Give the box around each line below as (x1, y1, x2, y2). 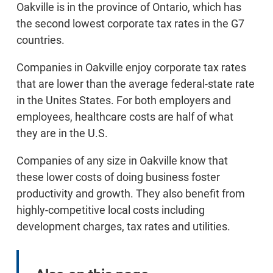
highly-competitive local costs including (16, 204, 205, 217)
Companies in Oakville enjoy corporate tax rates (16, 61, 246, 74)
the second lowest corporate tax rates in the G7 (16, 17, 244, 30)
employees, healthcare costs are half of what (16, 110, 233, 124)
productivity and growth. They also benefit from (16, 187, 245, 200)
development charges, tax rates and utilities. (16, 220, 230, 233)
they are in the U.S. (16, 127, 108, 140)
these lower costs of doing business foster (16, 171, 220, 184)
